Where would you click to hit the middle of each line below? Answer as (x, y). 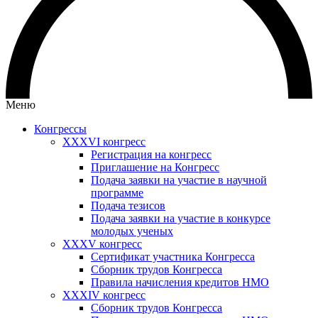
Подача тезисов (128, 205)
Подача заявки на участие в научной (179, 180)
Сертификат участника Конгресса (173, 257)
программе (117, 193)
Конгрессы (60, 129)
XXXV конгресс (102, 244)
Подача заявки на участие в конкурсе (181, 218)
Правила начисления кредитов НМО (180, 282)
